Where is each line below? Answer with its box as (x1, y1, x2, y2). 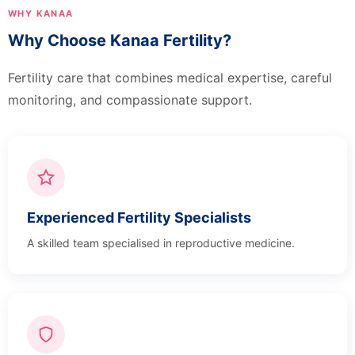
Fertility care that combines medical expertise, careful (8, 69, 332, 86)
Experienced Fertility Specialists (27, 208, 251, 226)
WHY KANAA (8, 7, 74, 19)
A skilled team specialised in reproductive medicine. (27, 235, 295, 250)
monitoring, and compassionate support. (8, 91, 252, 108)
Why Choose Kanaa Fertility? (8, 30, 231, 50)
